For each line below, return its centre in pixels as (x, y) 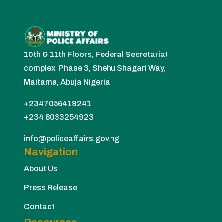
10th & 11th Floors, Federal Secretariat (96, 54)
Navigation (51, 151)
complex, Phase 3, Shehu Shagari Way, (94, 68)
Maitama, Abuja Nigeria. (68, 82)
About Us (41, 168)
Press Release (51, 187)
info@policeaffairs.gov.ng (72, 138)
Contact (39, 206)
